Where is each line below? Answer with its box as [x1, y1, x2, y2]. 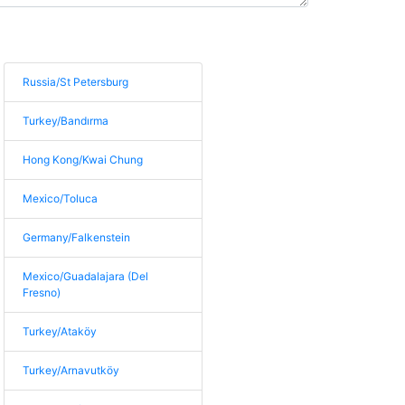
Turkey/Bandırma [23, 114, 109, 127]
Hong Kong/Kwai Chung [23, 153, 144, 166]
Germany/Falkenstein [23, 231, 131, 244]
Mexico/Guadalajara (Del [23, 269, 149, 283]
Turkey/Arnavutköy [23, 363, 120, 377]
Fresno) [23, 286, 61, 299]
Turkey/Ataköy [23, 325, 98, 338]
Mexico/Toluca [23, 192, 99, 205]
